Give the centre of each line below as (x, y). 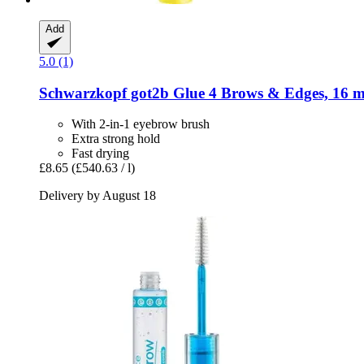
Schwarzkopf (83, 93)
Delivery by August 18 (97, 196)
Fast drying (100, 154)
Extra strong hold (116, 139)
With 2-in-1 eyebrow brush (141, 124)
